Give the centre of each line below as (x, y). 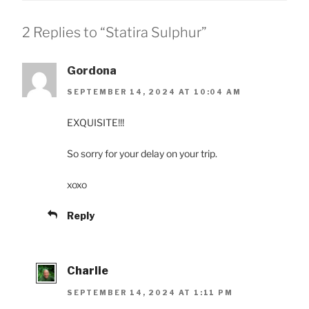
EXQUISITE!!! (96, 123)
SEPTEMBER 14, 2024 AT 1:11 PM (150, 292)
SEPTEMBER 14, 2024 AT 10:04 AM (154, 92)
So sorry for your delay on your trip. (142, 154)
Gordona (92, 70)
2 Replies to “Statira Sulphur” (114, 32)
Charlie (88, 271)
